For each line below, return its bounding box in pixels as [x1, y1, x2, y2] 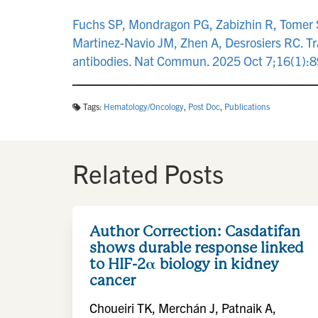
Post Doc [188, 101, 220, 111]
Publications [224, 101, 270, 111]
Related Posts [72, 157, 224, 189]
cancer [89, 271, 136, 289]
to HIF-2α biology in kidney [89, 255, 279, 273]
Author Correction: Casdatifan [89, 222, 300, 240]
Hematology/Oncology [104, 101, 184, 111]
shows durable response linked [89, 238, 304, 256]
